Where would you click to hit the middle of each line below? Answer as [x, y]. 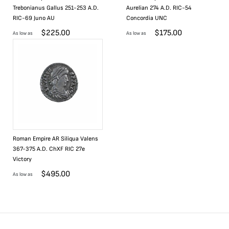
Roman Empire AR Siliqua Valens [55, 139]
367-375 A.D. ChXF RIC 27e [49, 149]
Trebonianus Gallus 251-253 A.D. [56, 8]
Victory [22, 159]
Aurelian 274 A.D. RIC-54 [159, 8]
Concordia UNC [147, 18]
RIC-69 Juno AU [34, 18]
